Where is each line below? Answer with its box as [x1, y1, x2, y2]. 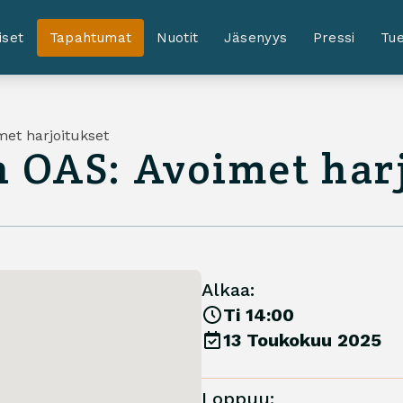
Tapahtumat [49, 29, 132, 46]
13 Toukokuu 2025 [223, 329, 381, 351]
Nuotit [157, 29, 199, 46]
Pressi [312, 29, 355, 46]
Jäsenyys [223, 29, 288, 46]
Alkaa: [201, 279, 255, 300]
